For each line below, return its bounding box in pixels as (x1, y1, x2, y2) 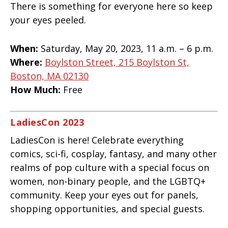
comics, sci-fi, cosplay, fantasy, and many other (10, 148, 217, 160)
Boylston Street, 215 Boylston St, (45, 55, 189, 68)
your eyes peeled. (10, 13, 86, 26)
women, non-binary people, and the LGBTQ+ (10, 175, 206, 188)
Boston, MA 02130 (10, 69, 89, 82)
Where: (10, 55, 45, 68)
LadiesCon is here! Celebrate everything (10, 134, 184, 147)
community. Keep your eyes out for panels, (10, 189, 198, 202)
